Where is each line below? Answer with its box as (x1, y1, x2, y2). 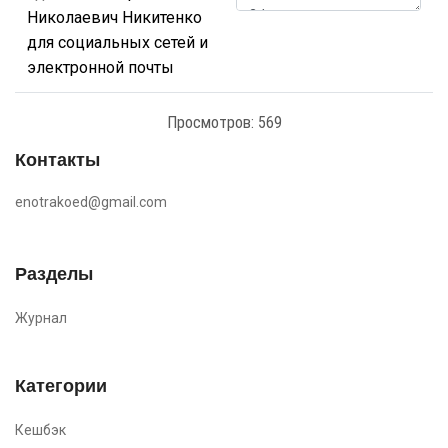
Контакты (15, 147, 100, 170)
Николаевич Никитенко (27, 7, 202, 27)
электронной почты (27, 57, 174, 77)
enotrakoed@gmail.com (15, 193, 167, 210)
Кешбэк (15, 421, 66, 438)
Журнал (15, 309, 67, 326)
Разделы (15, 261, 93, 284)
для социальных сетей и (27, 32, 208, 52)
